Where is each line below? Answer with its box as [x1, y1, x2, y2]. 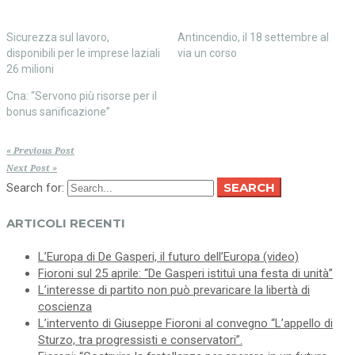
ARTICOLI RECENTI [6, 216, 125, 231]
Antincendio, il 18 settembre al [177, 31, 329, 44]
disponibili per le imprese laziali [6, 47, 160, 59]
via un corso [177, 47, 237, 59]
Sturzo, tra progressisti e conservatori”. [38, 333, 242, 348]
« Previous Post [6, 146, 74, 156]
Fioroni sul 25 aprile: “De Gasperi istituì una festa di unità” [38, 266, 333, 281]
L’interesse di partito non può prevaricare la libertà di [38, 283, 310, 298]
